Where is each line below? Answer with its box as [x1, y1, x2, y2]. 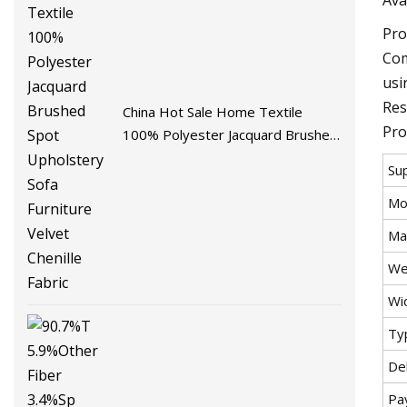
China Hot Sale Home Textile [123, 102, 303, 121]
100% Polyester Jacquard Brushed [123, 124, 339, 144]
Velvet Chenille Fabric [123, 170, 255, 189]
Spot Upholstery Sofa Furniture [123, 147, 317, 166]
